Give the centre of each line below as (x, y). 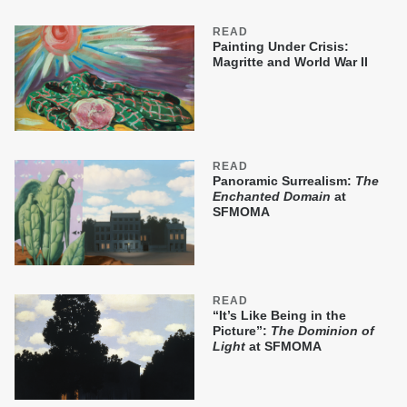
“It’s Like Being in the (279, 316)
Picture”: (242, 331)
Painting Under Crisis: (281, 47)
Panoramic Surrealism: (284, 181)
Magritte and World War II (290, 62)
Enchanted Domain (272, 197)
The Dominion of (323, 331)
